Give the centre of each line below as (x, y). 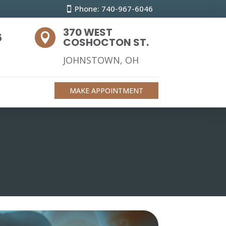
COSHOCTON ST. (106, 42)
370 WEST (88, 32)
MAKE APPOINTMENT (106, 91)
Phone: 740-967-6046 (114, 9)
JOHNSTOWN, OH (101, 60)
